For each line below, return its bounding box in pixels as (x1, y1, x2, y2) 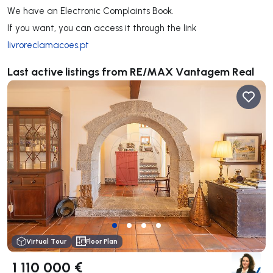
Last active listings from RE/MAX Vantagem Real (7, 64, 254, 79)
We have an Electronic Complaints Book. (7, 5, 174, 17)
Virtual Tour (26, 236, 66, 246)
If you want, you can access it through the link (7, 22, 196, 34)
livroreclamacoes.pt (7, 39, 89, 51)
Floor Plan (86, 236, 118, 246)
